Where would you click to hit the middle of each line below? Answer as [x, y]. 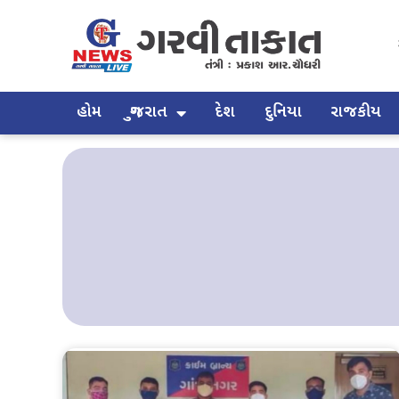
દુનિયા [283, 112]
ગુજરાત [149, 112]
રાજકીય [355, 112]
